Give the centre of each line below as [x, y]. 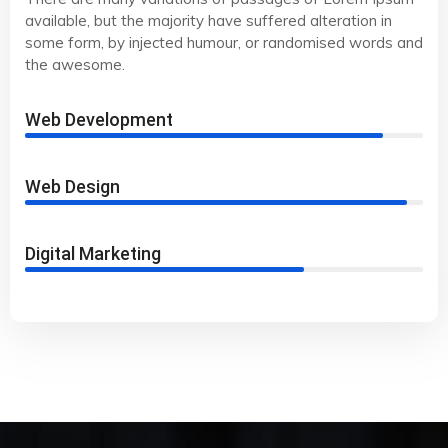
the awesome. [75, 65]
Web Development [99, 120]
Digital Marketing [93, 254]
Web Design [72, 187]
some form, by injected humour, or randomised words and [224, 43]
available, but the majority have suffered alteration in [208, 21]
